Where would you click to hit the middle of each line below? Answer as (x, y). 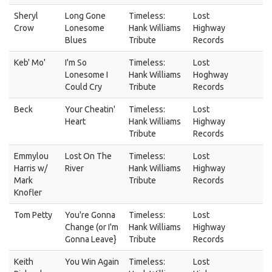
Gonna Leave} (91, 239)
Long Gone (85, 16)
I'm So (76, 63)
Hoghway (211, 75)
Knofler (28, 192)
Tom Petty (33, 215)
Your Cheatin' (90, 109)
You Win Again (92, 262)
